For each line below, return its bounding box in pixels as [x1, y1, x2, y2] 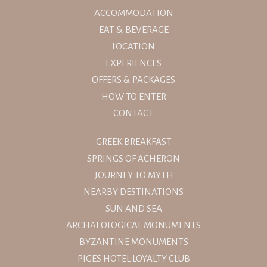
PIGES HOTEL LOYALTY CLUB [77, 253, 190, 263]
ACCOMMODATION [94, 7, 173, 18]
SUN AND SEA [105, 203, 162, 213]
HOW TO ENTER [101, 91, 166, 101]
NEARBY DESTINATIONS [83, 186, 184, 197]
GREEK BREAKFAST [95, 136, 172, 147]
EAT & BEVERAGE [98, 24, 169, 35]
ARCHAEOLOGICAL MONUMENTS [66, 219, 201, 230]
